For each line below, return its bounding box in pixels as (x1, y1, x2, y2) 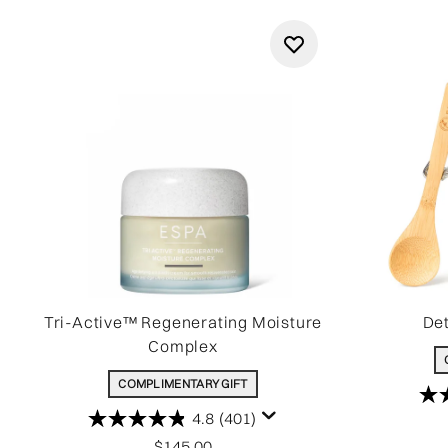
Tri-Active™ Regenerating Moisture (43, 312, 323, 332)
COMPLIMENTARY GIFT (118, 376, 248, 391)
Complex (148, 336, 218, 356)
